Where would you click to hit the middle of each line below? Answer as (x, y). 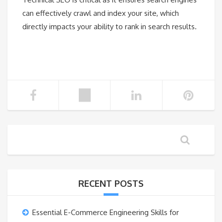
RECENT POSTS (111, 184)
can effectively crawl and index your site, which (101, 13)
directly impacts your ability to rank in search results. (110, 27)
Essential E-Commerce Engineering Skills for (106, 213)
